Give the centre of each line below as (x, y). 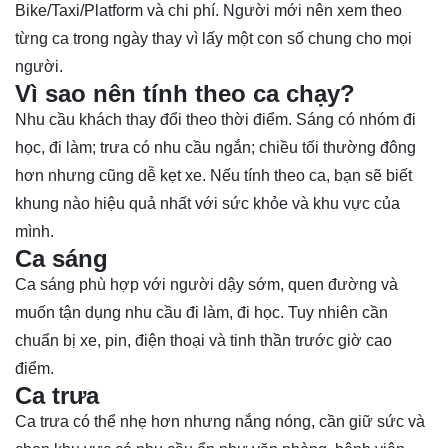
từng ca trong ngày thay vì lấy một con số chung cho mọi (213, 39)
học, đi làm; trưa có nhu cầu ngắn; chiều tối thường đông (215, 148)
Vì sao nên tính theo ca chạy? (185, 94)
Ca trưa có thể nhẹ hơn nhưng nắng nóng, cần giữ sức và (220, 422)
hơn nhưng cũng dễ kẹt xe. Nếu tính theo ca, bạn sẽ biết (213, 176)
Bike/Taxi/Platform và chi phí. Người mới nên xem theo (208, 11)
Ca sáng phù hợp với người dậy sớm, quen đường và (206, 285)
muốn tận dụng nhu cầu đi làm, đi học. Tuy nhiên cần (201, 313)
